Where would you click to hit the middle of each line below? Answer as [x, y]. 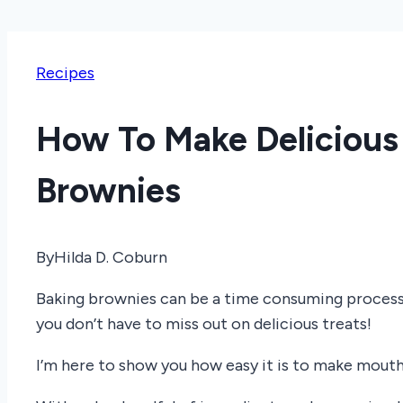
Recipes [65, 73]
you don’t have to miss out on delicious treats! [204, 324]
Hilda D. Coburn [111, 258]
